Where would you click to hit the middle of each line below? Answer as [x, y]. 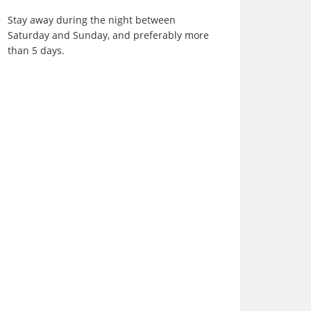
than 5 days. [36, 50]
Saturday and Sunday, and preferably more [108, 35]
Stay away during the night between [92, 20]
